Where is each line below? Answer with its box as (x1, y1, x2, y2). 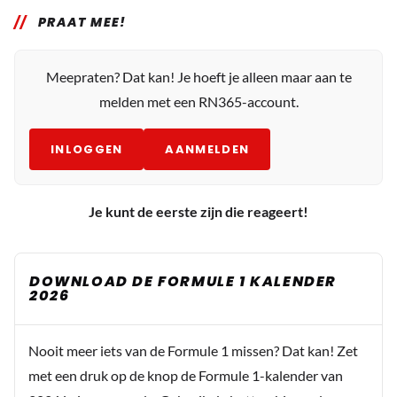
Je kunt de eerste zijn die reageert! (89, 202, 308, 220)
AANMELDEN (165, 140, 250, 158)
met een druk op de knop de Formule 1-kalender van (28, 366, 343, 384)
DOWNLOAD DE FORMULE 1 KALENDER (29, 270, 338, 292)
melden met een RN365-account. (98, 92, 299, 110)
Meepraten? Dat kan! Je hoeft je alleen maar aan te (45, 67, 352, 85)
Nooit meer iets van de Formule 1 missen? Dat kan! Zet (28, 341, 358, 359)
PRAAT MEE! (37, 12, 127, 31)
